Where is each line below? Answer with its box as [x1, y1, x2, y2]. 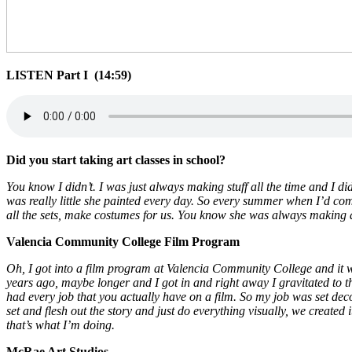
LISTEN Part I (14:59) [6, 68, 131, 82]
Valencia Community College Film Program [6, 234, 240, 248]
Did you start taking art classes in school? [6, 152, 225, 167]
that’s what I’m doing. [6, 317, 115, 332]
